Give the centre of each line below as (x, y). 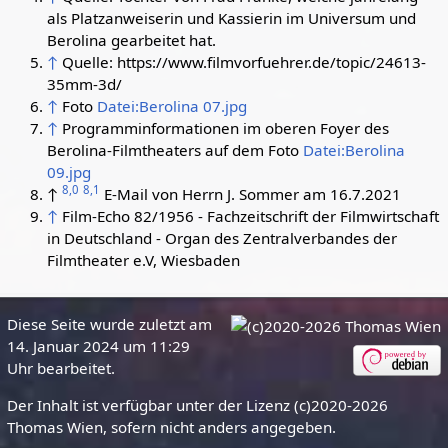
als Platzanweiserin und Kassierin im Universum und (231, 17)
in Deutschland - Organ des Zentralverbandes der (221, 237)
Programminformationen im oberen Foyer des (225, 127)
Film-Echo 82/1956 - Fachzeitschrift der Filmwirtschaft (250, 215)
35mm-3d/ (84, 83)
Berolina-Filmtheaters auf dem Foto (174, 149)
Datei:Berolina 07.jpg (171, 105)
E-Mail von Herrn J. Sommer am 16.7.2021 (252, 193)
